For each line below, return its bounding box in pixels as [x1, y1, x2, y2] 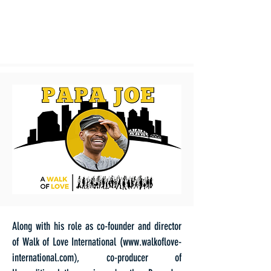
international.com [12, 251, 74, 264]
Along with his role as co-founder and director [12, 220, 181, 233]
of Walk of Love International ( [12, 235, 123, 249]
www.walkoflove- [123, 235, 181, 249]
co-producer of [106, 251, 181, 264]
